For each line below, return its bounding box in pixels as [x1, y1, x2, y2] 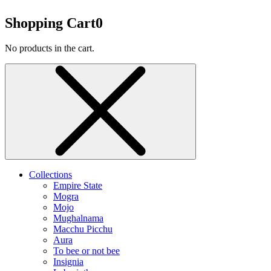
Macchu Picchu [53, 224, 113, 235]
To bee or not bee [53, 246, 120, 256]
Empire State [53, 180, 102, 191]
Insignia [53, 256, 83, 267]
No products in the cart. [5, 43, 94, 54]
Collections [29, 169, 72, 180]
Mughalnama [53, 213, 103, 224]
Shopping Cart [5, 15, 96, 31]
